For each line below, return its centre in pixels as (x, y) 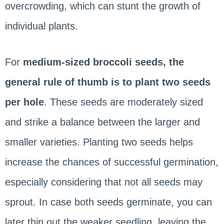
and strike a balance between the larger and (102, 122)
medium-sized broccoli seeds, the (103, 62)
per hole (24, 102)
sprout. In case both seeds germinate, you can (108, 202)
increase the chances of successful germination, (111, 162)
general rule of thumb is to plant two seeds (107, 82)
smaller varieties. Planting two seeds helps (99, 142)
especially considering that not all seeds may (103, 182)
